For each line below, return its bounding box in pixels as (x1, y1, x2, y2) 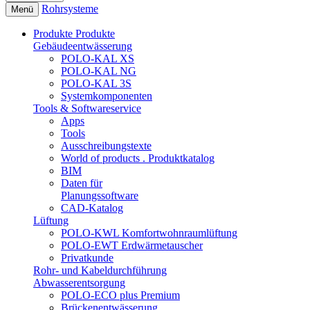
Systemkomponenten (61, 90, 152, 102)
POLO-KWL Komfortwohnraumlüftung (61, 227, 237, 239)
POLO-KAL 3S (61, 77, 131, 90)
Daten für (61, 177, 102, 190)
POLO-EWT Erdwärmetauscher (61, 239, 203, 252)
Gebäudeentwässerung (33, 40, 132, 53)
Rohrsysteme (42, 3, 98, 15)
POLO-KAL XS (61, 53, 134, 65)
